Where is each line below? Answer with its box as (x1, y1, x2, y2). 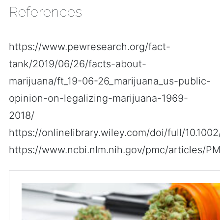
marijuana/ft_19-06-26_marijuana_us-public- (9, 75, 211, 87)
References (9, 4, 82, 20)
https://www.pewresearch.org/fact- (9, 41, 170, 53)
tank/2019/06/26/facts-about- (9, 58, 146, 70)
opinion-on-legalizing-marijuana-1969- (9, 92, 188, 104)
